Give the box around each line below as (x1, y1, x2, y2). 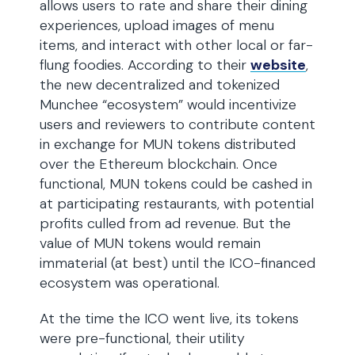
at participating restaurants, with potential (40, 194, 314, 213)
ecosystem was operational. (40, 273, 219, 292)
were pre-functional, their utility (40, 329, 245, 348)
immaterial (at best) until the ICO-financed (40, 254, 315, 273)
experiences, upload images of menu (40, 16, 274, 35)
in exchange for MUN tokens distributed (40, 135, 296, 154)
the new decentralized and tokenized (40, 75, 280, 94)
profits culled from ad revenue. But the (40, 214, 291, 233)
